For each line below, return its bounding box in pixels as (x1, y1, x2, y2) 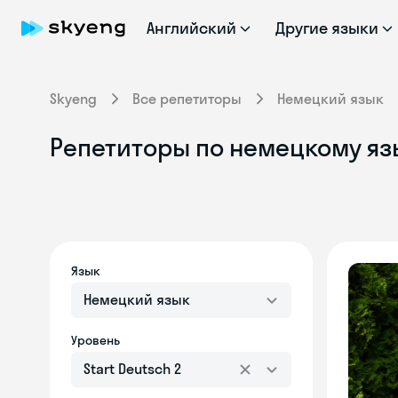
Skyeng (50, 90, 97, 107)
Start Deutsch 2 (84, 360, 181, 378)
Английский (147, 18, 236, 38)
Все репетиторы (132, 90, 242, 107)
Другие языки (275, 18, 379, 38)
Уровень (71, 332, 120, 348)
